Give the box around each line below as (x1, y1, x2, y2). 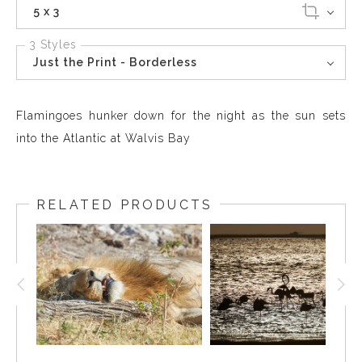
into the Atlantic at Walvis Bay (16, 131, 191, 145)
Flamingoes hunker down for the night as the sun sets (16, 108, 346, 122)
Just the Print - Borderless (33, 55, 197, 69)
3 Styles (29, 37, 77, 51)
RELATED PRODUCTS (36, 196, 213, 213)
